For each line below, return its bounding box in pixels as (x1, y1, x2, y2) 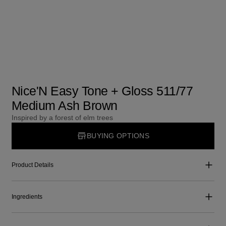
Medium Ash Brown (11, 98, 118, 113)
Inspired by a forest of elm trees (11, 114, 113, 122)
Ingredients (11, 193, 42, 201)
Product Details (11, 161, 53, 168)
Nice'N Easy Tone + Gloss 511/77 (11, 84, 193, 98)
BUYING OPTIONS (87, 131, 149, 140)
